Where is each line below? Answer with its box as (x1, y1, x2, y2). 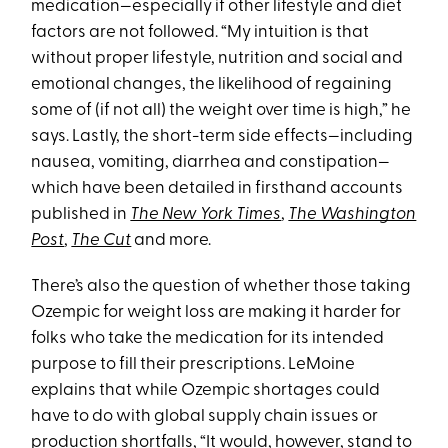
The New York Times (130, 206, 282, 224)
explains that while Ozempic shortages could (31, 382, 381, 400)
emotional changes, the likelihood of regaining (31, 76, 393, 94)
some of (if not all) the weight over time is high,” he (31, 102, 412, 120)
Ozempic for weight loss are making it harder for (31, 304, 402, 322)
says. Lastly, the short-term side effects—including (31, 128, 414, 146)
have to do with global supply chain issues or (31, 408, 379, 426)
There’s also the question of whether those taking (31, 278, 412, 296)
